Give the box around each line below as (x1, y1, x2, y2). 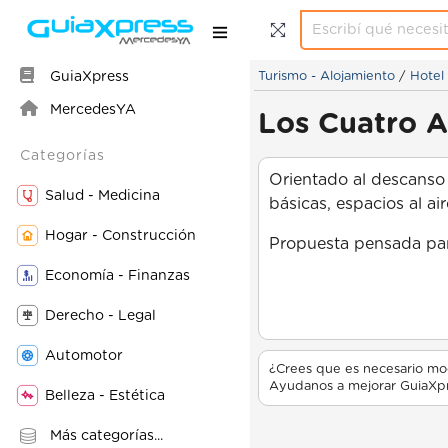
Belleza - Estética (45, 389, 165, 403)
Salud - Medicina (45, 189, 160, 203)
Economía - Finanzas (45, 269, 190, 283)
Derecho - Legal (45, 309, 156, 323)
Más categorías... (50, 429, 163, 443)
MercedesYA (50, 103, 136, 117)
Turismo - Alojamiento (258, 70, 395, 83)
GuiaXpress (50, 70, 129, 84)
